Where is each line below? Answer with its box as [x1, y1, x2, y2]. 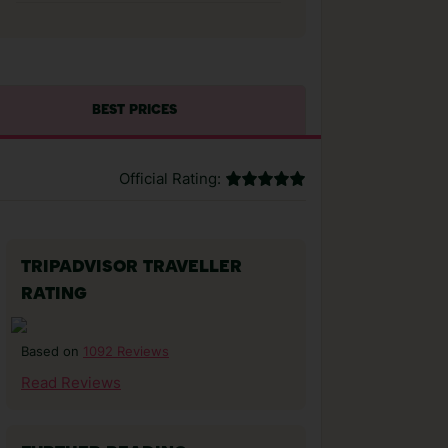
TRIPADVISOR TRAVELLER [21, 259, 242, 276]
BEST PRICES [91, 104, 177, 117]
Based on [21, 344, 83, 359]
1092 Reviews [83, 343, 169, 359]
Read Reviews [21, 374, 121, 392]
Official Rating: [119, 170, 221, 188]
